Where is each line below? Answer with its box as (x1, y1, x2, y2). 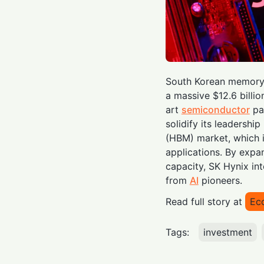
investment (203, 226, 252, 238)
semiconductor (181, 103, 250, 115)
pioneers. (198, 174, 242, 186)
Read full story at (165, 195, 242, 207)
